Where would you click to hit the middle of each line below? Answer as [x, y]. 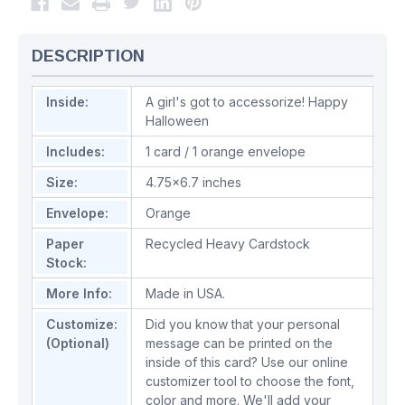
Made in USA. [185, 294]
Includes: [75, 152]
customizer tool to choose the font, [250, 381]
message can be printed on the [239, 344]
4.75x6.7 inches [193, 183]
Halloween [177, 121]
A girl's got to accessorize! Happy [247, 102]
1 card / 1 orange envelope [226, 152]
